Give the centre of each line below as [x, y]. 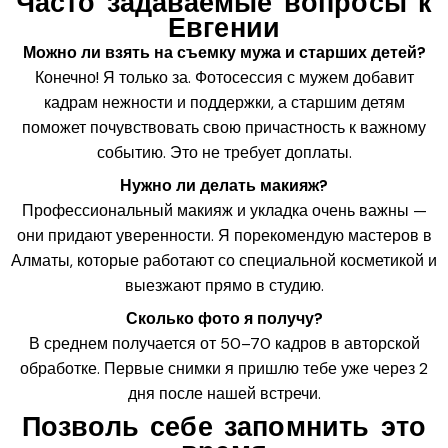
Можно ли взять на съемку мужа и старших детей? [224, 52]
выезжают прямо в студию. [224, 285]
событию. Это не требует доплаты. [224, 152]
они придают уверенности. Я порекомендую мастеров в [224, 235]
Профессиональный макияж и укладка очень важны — [224, 210]
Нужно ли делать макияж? [224, 185]
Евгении [224, 27]
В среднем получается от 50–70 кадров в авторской [224, 343]
